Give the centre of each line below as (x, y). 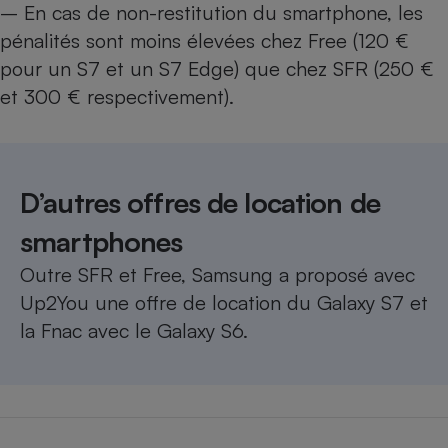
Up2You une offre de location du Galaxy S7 (212, 303)
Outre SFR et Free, (106, 275)
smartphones (101, 242)
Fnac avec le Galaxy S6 (142, 331)
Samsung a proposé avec (303, 275)
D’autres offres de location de (200, 203)
